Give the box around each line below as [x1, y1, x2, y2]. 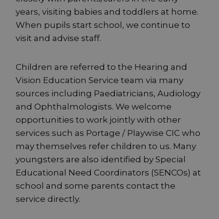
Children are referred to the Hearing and [16, 62, 187, 72]
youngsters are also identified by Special [16, 154, 186, 165]
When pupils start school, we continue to [16, 20, 190, 30]
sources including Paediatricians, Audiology [16, 88, 200, 99]
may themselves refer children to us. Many [16, 141, 196, 152]
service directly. [16, 194, 80, 204]
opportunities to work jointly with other [16, 115, 181, 125]
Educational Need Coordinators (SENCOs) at [16, 168, 201, 178]
